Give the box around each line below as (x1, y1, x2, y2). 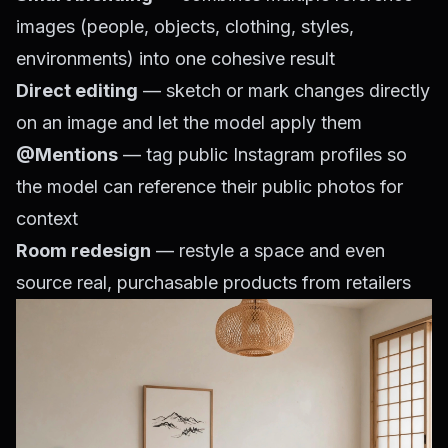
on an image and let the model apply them (16, 112, 362, 134)
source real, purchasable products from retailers (16, 272, 411, 294)
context (16, 208, 78, 230)
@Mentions (16, 144, 118, 166)
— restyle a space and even (151, 240, 385, 262)
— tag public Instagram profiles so (118, 144, 407, 166)
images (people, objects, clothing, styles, (16, 16, 354, 38)
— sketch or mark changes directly (138, 80, 430, 102)
